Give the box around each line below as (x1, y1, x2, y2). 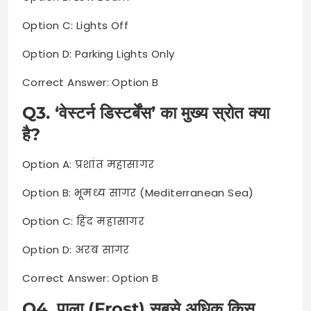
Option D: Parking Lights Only (22, 46, 175, 61)
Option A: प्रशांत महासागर (22, 156, 155, 171)
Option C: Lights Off (22, 17, 128, 33)
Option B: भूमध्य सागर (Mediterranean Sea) (22, 185, 254, 200)
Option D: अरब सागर (22, 242, 130, 257)
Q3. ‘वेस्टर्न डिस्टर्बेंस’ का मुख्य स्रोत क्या (22, 102, 269, 123)
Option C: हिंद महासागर (22, 213, 145, 228)
